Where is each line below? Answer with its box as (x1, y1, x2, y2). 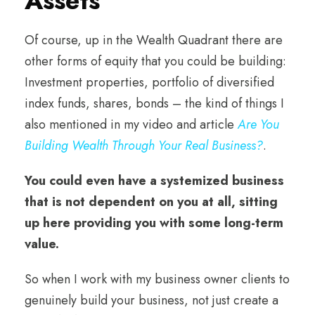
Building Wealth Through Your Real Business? (25, 136, 263, 155)
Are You (238, 115, 279, 134)
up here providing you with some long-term (25, 213, 283, 232)
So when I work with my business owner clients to (25, 269, 290, 288)
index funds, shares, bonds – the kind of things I (25, 94, 284, 112)
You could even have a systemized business (25, 171, 284, 190)
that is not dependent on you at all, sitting (25, 192, 278, 211)
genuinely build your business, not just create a (25, 290, 278, 309)
